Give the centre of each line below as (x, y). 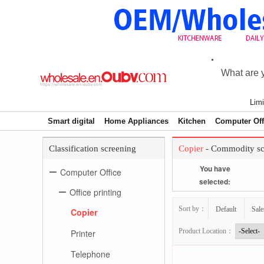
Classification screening (93, 148)
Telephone (90, 254)
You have (215, 169)
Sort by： (193, 209)
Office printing (95, 192)
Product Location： (207, 231)
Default (226, 209)
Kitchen (192, 121)
